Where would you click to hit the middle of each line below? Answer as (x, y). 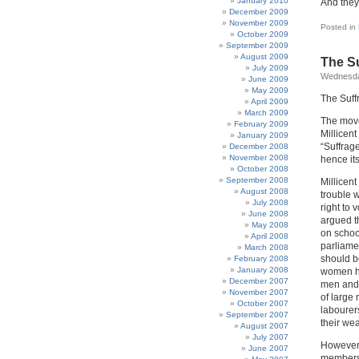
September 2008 (257, 180)
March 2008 (266, 247)
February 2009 (261, 124)
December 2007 (259, 281)
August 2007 (264, 326)
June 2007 (268, 348)
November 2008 (259, 157)
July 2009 (270, 68)
